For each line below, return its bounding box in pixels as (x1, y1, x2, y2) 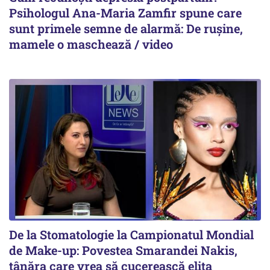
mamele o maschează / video (9, 36, 173, 52)
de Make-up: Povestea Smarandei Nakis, (9, 242, 237, 259)
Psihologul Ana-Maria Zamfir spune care (9, 5, 242, 21)
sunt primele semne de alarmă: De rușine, (9, 20, 243, 37)
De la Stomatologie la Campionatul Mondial (9, 227, 254, 243)
